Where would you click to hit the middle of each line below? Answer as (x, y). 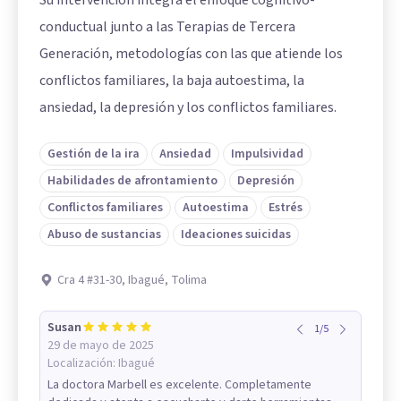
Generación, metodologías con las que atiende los (191, 53)
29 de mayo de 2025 (101, 345)
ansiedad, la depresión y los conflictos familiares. (188, 107)
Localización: (83, 363)
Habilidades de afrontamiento (132, 180)
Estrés (286, 207)
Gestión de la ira (94, 154)
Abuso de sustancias (104, 234)
